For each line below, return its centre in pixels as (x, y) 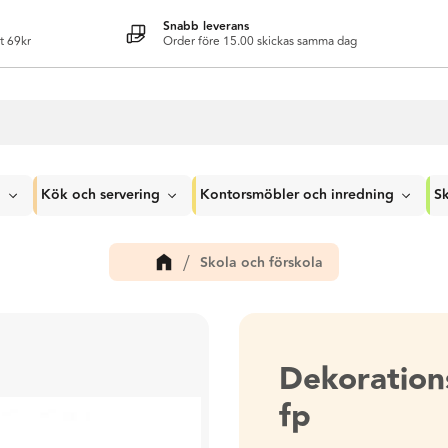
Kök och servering (100, 195)
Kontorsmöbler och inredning (297, 195)
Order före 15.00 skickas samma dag (260, 41)
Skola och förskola (261, 262)
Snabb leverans (206, 26)
